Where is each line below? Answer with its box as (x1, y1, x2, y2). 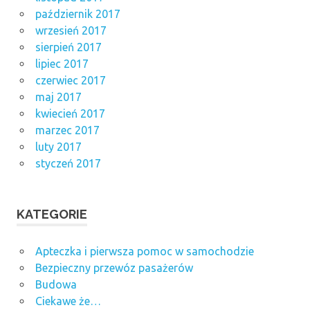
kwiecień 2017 (35, 107, 105, 120)
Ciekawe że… (35, 295, 101, 308)
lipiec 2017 (35, 57, 89, 71)
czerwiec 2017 (35, 74, 106, 87)
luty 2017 (35, 140, 82, 154)
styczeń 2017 (35, 157, 101, 170)
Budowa (35, 278, 77, 291)
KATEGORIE (17, 207, 87, 222)
